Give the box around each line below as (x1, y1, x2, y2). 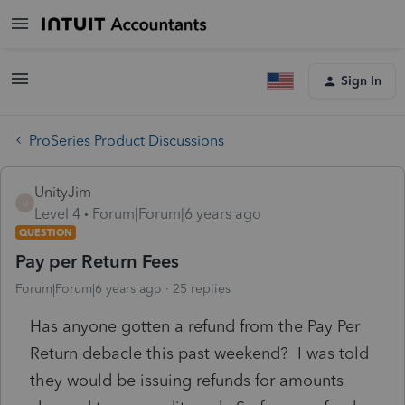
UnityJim (34, 183, 91, 201)
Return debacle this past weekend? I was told (30, 343, 369, 363)
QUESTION (19, 225, 72, 239)
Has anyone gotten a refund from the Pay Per (30, 316, 360, 336)
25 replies (173, 280, 231, 297)
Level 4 (34, 204, 80, 222)
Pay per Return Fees (15, 250, 179, 272)
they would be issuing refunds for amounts (30, 370, 344, 391)
